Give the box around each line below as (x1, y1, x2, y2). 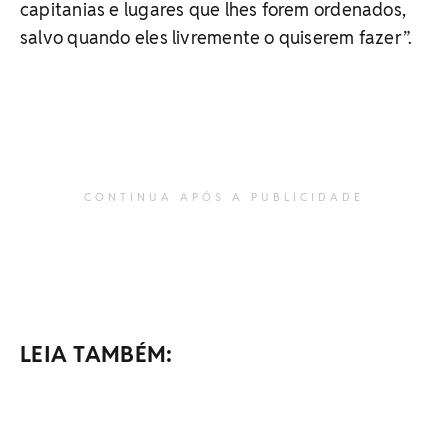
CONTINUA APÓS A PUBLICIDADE (84, 189, 364, 204)
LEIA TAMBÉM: (20, 339, 173, 368)
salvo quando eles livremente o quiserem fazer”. (20, 25, 413, 49)
